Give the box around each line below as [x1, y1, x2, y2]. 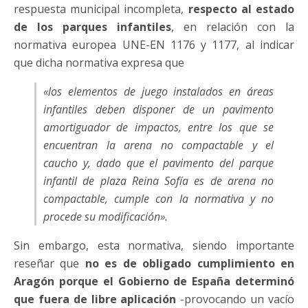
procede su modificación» [43, 209, 165, 224]
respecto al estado [188, 1, 295, 16]
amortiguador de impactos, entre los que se [43, 120, 274, 135]
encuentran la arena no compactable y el [43, 137, 274, 153]
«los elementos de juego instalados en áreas [43, 84, 274, 99]
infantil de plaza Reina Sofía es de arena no [43, 173, 274, 188]
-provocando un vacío [176, 291, 295, 307]
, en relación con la [171, 19, 294, 34]
